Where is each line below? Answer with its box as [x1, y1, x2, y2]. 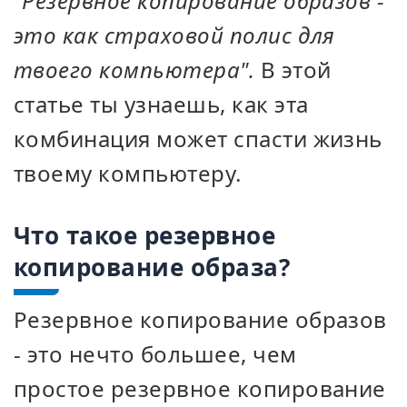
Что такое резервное [14, 219, 276, 252]
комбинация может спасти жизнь [14, 124, 382, 154]
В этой [254, 55, 332, 84]
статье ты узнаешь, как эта [14, 89, 309, 119]
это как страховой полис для [14, 20, 335, 50]
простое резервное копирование [14, 373, 386, 403]
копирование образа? [14, 251, 291, 283]
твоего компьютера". [14, 55, 255, 84]
